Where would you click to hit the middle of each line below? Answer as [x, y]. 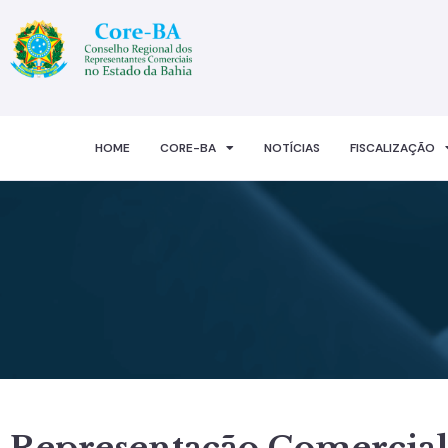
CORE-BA [187, 148]
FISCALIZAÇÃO [392, 148]
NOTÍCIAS [291, 148]
